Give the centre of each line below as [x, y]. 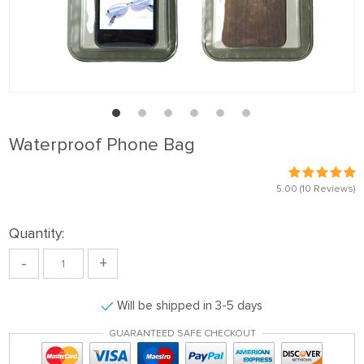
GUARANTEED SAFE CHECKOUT [182, 334]
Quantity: [37, 234]
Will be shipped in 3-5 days [190, 305]
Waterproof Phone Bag [102, 145]
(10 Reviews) [326, 189]
